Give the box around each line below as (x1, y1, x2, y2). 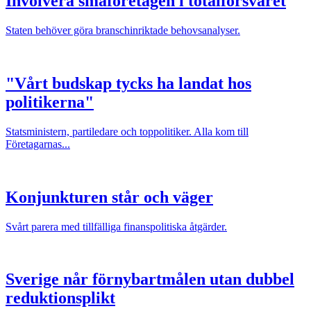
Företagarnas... (6, 137, 70, 150)
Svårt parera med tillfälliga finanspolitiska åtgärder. (6, 220, 227, 233)
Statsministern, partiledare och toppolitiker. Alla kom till (6, 125, 249, 137)
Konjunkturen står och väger (6, 187, 213, 206)
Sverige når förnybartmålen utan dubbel (6, 270, 294, 289)
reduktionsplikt (6, 289, 115, 308)
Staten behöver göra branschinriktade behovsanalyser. (6, 24, 240, 36)
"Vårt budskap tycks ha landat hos (6, 74, 251, 92)
